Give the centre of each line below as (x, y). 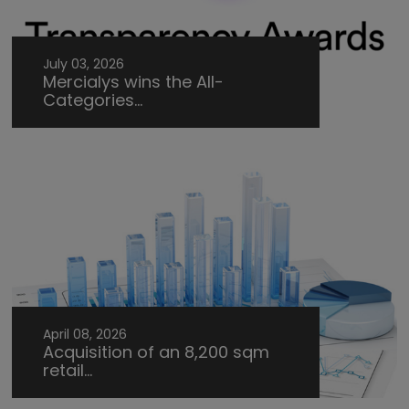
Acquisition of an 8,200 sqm (157, 352)
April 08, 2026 (85, 335)
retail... (68, 371)
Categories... (93, 100)
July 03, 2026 (84, 64)
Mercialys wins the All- (134, 82)
